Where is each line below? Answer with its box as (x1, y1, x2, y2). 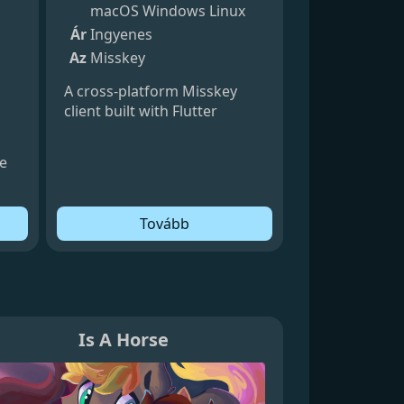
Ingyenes (89, 23, 152, 44)
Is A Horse (78, 327, 170, 353)
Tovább (139, 213, 189, 234)
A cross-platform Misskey (63, 80, 237, 101)
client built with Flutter (63, 100, 217, 121)
